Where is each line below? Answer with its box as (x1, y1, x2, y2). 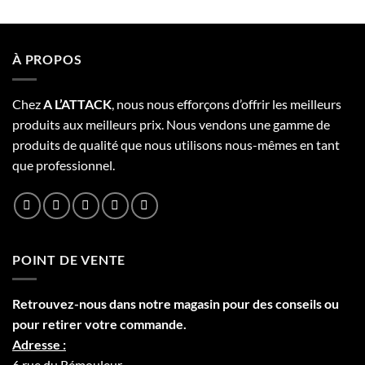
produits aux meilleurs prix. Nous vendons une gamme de (12, 116, 330, 132)
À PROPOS (12, 51, 82, 68)
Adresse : (12, 336, 66, 353)
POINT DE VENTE (12, 251, 126, 267)
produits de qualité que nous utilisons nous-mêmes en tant (12, 136, 340, 152)
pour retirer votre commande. (12, 316, 187, 332)
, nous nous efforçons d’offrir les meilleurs (112, 95, 341, 112)
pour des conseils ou (220, 296, 339, 312)
